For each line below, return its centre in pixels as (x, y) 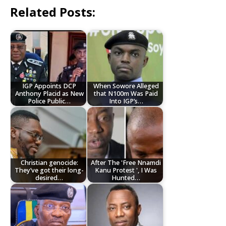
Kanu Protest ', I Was (126, 171)
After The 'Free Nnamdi (126, 163)
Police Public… (49, 101)
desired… (49, 178)
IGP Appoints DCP (49, 86)
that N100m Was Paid (126, 94)
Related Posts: (53, 12)
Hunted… (126, 178)
